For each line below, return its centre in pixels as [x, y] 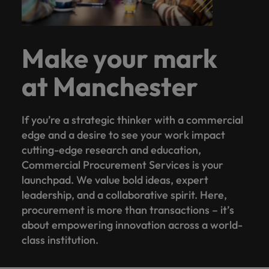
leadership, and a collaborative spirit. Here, [124, 195]
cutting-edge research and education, [111, 150]
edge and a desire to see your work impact [123, 134]
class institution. [60, 240]
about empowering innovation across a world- [132, 225]
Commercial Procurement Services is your [122, 165]
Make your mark [119, 58]
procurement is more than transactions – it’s [128, 210]
